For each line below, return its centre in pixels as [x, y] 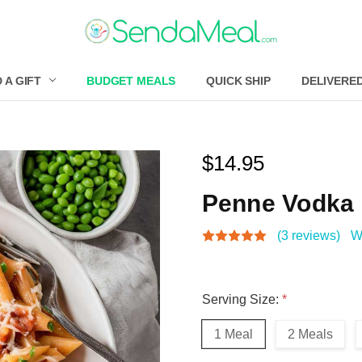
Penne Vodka [278, 203]
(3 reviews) [308, 235]
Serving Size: [242, 299]
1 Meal [233, 334]
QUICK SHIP [238, 81]
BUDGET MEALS [131, 81]
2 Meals [310, 334]
